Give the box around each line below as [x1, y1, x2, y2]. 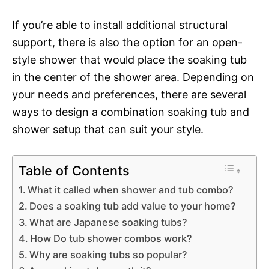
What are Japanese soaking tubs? [29, 216, 188, 228]
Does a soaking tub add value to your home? [29, 199, 237, 212]
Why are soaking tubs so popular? [29, 248, 188, 261]
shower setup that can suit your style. [12, 122, 204, 136]
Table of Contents [19, 162, 130, 178]
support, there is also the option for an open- [12, 35, 243, 49]
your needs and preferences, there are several [12, 88, 246, 101]
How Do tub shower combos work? [30, 232, 193, 244]
